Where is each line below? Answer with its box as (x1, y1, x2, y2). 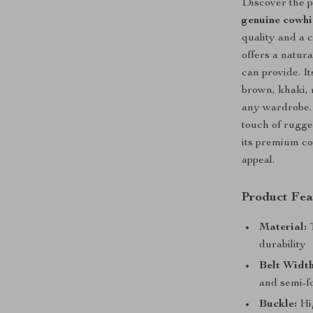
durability (259, 240, 307, 251)
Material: (259, 222, 307, 233)
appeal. (242, 155, 275, 166)
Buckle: (259, 299, 298, 310)
